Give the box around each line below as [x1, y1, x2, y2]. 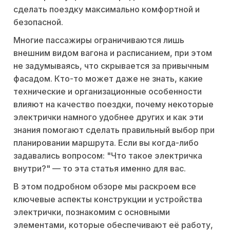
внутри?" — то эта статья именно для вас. [13, 163, 186, 174]
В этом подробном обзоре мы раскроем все [13, 181, 196, 192]
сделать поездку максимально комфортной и [13, 4, 200, 15]
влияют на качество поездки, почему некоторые [13, 99, 214, 110]
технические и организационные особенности [13, 86, 202, 97]
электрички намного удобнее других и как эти [13, 112, 203, 123]
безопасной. [13, 17, 63, 28]
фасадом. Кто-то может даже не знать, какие [13, 73, 203, 84]
